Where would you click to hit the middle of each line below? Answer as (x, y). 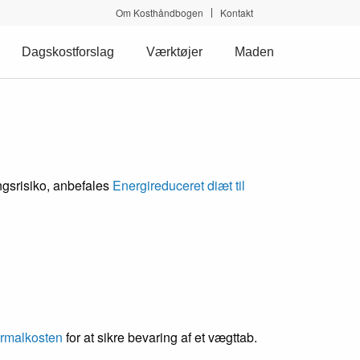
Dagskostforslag (68, 52)
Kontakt (237, 12)
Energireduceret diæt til (179, 185)
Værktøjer (174, 52)
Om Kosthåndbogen (160, 12)
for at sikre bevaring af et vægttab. (160, 337)
